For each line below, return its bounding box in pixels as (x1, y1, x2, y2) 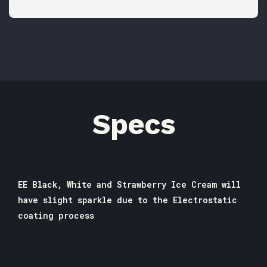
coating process (18, 209, 94, 221)
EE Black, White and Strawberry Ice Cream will (18, 178, 241, 190)
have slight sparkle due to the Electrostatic (18, 194, 237, 206)
